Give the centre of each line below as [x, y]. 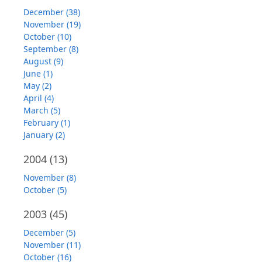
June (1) [38, 73]
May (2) [37, 86]
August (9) [43, 61]
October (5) [45, 190]
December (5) [49, 232]
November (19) [52, 24]
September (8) [51, 49]
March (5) [42, 110]
